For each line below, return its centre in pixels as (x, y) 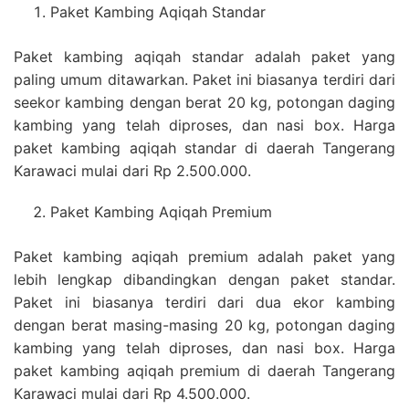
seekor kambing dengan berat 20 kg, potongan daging (204, 102)
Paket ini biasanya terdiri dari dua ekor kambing (204, 302)
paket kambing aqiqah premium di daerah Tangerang (204, 370)
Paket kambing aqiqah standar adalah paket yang (204, 56)
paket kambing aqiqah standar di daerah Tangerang (204, 147)
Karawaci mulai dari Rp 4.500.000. (132, 393)
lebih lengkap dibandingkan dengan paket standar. (204, 279)
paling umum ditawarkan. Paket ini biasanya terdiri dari (204, 79)
